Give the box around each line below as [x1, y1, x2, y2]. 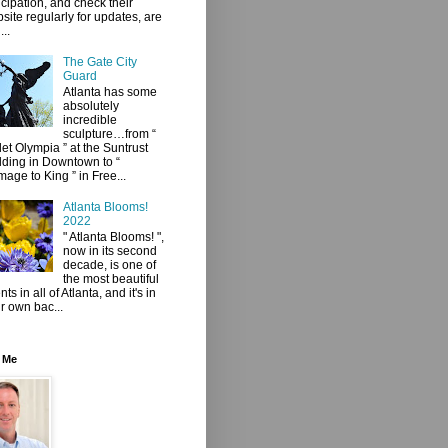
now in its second [62, 244, 157, 259]
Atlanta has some [62, 85, 157, 100]
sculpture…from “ [62, 127, 156, 142]
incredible [62, 113, 117, 128]
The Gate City [62, 54, 137, 69]
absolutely [62, 99, 119, 114]
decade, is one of [62, 258, 156, 273]
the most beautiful [62, 272, 159, 287]
